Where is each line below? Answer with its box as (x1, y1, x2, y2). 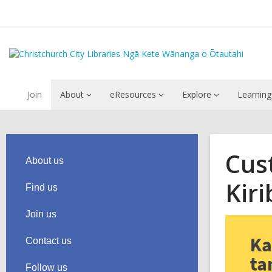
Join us (25, 209, 56, 219)
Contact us (25, 236, 72, 246)
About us (25, 155, 64, 166)
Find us (25, 182, 58, 192)
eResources (110, 89, 156, 100)
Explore (182, 89, 211, 100)
